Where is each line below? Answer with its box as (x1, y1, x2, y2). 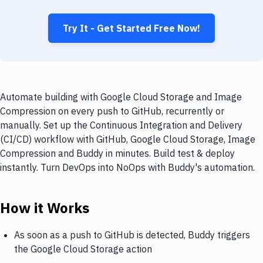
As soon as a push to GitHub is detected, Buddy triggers (14, 228, 250, 241)
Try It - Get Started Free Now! (63, 22, 200, 34)
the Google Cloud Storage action (14, 242, 152, 255)
